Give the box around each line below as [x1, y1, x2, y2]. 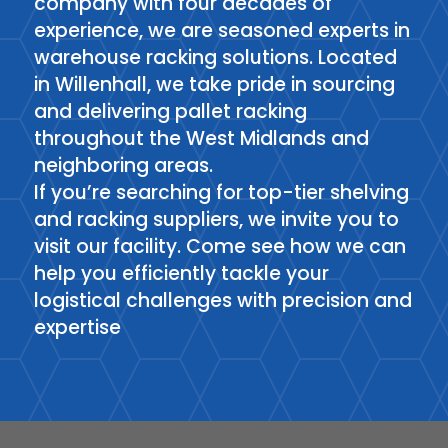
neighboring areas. [33, 152, 213, 179]
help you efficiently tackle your [33, 260, 329, 287]
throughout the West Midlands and [33, 125, 369, 152]
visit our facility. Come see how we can [33, 233, 406, 260]
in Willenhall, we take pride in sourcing [33, 71, 395, 98]
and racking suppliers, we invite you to [33, 206, 399, 233]
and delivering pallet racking [33, 98, 307, 125]
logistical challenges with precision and [33, 287, 412, 314]
